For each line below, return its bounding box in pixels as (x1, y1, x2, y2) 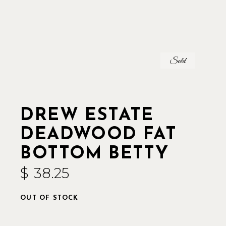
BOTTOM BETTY (20, 145, 169, 163)
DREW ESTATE (20, 107, 154, 125)
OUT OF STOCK (20, 195, 79, 201)
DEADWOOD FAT (20, 126, 177, 144)
